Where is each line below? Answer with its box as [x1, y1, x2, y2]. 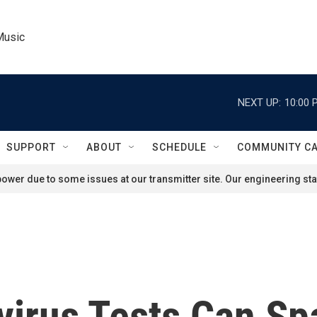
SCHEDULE [152, 142, 207, 153]
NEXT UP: [238, 96, 281, 109]
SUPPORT [6, 142, 56, 153]
